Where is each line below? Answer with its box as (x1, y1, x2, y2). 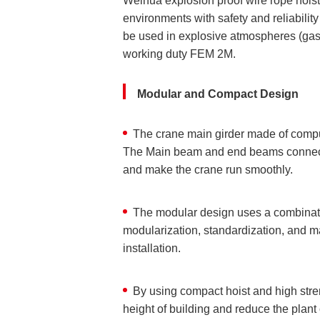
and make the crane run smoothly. (123, 164, 293, 176)
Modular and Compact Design (137, 88, 299, 100)
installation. (123, 242, 181, 254)
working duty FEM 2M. (123, 48, 236, 60)
